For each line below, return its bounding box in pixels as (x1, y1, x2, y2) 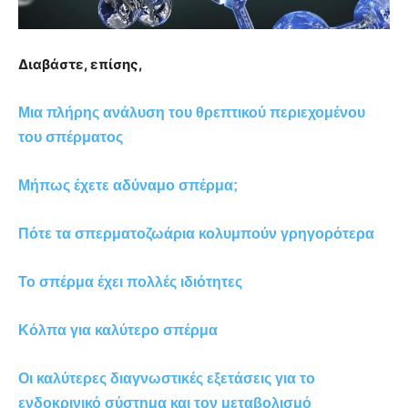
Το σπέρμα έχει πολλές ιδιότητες (18, 273, 242, 290)
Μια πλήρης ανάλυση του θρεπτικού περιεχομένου (18, 104, 365, 120)
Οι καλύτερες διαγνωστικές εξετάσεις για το (18, 370, 315, 386)
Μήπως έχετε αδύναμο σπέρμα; (18, 177, 238, 193)
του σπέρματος (18, 128, 123, 145)
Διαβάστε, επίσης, (18, 55, 143, 73)
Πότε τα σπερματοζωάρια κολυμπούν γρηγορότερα (18, 225, 374, 241)
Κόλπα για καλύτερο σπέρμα (18, 321, 218, 338)
